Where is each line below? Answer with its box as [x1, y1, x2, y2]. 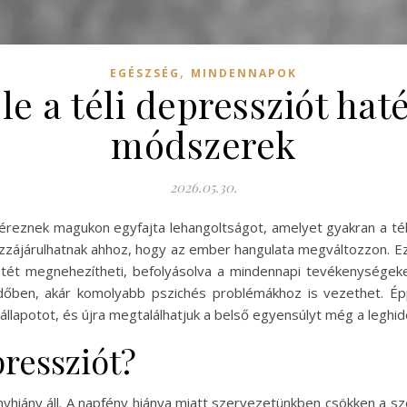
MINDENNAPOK [191, 65, 297, 82]
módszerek [111, 120, 296, 169]
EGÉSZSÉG [110, 65, 180, 82]
